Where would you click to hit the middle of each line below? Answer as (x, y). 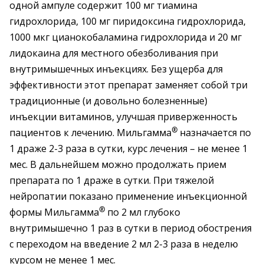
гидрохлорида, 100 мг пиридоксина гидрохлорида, (128, 21)
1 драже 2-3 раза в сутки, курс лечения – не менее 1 (128, 148)
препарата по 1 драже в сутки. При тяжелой (112, 180)
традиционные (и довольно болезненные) (108, 101)
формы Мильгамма (54, 212)
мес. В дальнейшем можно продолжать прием (118, 164)
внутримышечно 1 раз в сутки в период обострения (131, 228)
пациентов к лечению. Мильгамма (90, 133)
